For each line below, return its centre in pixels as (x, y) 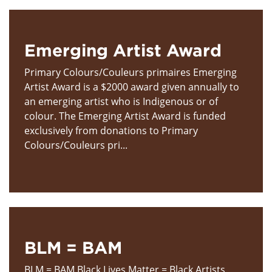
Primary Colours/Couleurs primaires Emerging (131, 72)
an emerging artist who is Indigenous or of (121, 101)
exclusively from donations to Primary (111, 130)
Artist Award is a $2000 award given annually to (132, 87)
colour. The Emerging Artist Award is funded (125, 116)
